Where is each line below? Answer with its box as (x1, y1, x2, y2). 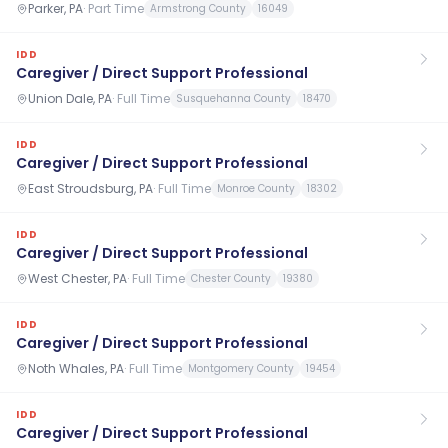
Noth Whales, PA (28, 359, 124, 377)
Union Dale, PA (28, 89, 112, 107)
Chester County (191, 271, 271, 286)
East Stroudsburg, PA (28, 179, 153, 197)
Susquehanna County (176, 91, 291, 106)
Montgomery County (188, 361, 294, 376)
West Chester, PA (28, 269, 127, 287)
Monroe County (217, 181, 295, 196)
